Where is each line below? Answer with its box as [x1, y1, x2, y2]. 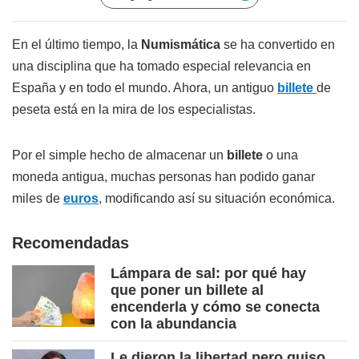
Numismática [141, 38, 224, 52]
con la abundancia [111, 316, 236, 333]
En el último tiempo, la [12, 38, 141, 52]
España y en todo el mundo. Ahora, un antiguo [12, 81, 277, 95]
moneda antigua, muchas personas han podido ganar [12, 170, 315, 184]
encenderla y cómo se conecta [111, 299, 320, 316]
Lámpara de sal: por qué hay [111, 265, 306, 282]
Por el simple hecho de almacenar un [12, 148, 227, 163]
